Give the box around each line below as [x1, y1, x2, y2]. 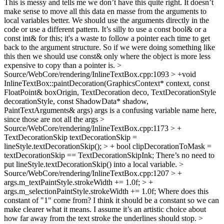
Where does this [156, 187, 208, 195]
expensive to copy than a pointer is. [4, 61, 117, 69]
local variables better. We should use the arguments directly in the [4, 16, 209, 24]
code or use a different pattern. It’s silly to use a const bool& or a [4, 25, 206, 33]
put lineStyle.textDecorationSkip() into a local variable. [4, 160, 179, 168]
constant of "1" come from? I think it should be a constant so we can [4, 196, 219, 204]
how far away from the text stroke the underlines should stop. [4, 214, 198, 222]
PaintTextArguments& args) [4, 106, 92, 114]
